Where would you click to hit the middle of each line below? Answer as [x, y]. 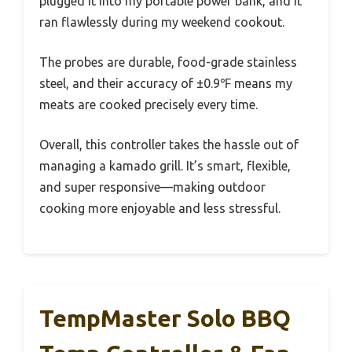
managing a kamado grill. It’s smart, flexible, [165, 165]
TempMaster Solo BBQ [165, 318]
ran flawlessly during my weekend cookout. [162, 22]
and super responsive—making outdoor [152, 187]
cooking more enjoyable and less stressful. [160, 208]
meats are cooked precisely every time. [148, 104]
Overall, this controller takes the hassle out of [169, 144]
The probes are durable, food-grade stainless [168, 62]
